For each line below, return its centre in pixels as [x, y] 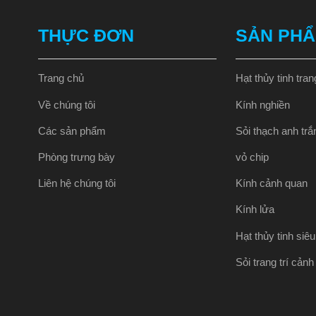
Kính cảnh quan [272, 184]
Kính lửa [255, 210]
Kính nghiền [263, 105]
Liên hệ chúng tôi [77, 184]
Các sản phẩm [72, 131]
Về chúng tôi [66, 105]
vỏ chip [253, 157]
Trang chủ [61, 79]
